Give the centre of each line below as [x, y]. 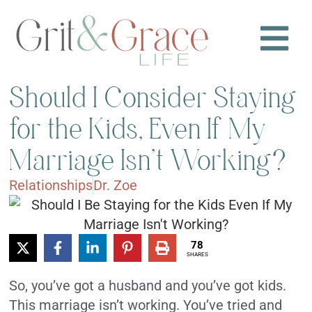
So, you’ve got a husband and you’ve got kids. [148, 286]
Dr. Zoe [116, 186]
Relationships [51, 186]
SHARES [197, 254]
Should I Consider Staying [154, 97]
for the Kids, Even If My [138, 129]
